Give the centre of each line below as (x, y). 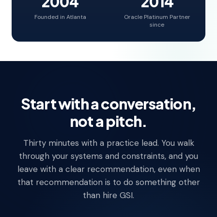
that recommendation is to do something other (108, 182)
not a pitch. (108, 121)
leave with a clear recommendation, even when (108, 169)
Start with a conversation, (108, 103)
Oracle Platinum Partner (157, 17)
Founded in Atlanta (60, 17)
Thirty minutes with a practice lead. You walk (108, 143)
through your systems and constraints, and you (108, 156)
